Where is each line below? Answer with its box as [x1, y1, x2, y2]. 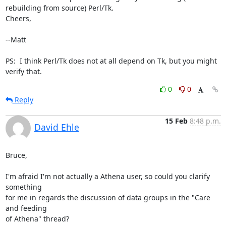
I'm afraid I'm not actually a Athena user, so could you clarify [5, 171, 210, 181]
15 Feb [164, 116, 188, 126]
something [5, 182, 42, 192]
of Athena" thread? [5, 213, 69, 223]
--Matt [5, 34, 26, 44]
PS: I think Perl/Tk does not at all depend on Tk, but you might [5, 55, 217, 66]
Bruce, [5, 150, 27, 160]
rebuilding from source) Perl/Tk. [5, 3, 114, 13]
